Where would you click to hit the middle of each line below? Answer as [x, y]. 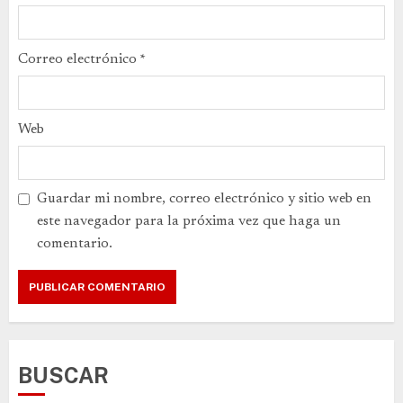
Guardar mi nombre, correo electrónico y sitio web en [204, 199]
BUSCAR [63, 375]
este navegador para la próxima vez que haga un [189, 221]
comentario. [75, 244]
